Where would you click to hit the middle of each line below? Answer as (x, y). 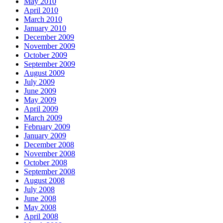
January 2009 (45, 135)
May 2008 (40, 207)
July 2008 (39, 189)
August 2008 (44, 180)
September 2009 (50, 64)
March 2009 (43, 117)
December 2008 (49, 144)
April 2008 (41, 216)
